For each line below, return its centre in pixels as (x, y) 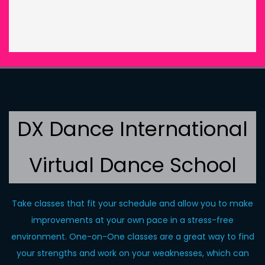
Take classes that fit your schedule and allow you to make (132, 203)
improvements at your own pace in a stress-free (132, 220)
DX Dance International (132, 129)
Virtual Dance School (132, 165)
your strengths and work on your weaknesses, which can (132, 253)
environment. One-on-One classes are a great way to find (132, 237)
